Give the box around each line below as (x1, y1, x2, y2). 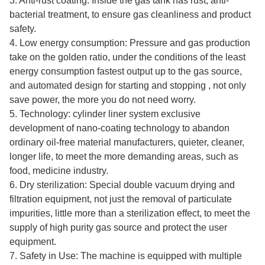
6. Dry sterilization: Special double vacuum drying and (9, 180, 235, 190)
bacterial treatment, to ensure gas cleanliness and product (9, 9, 251, 20)
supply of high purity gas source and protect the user (9, 222, 227, 233)
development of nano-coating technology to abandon (9, 123, 230, 134)
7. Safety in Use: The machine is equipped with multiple (9, 251, 242, 261)
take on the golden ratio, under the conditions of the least (9, 52, 245, 63)
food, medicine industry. (9, 166, 108, 176)
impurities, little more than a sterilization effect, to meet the (9, 208, 250, 219)
